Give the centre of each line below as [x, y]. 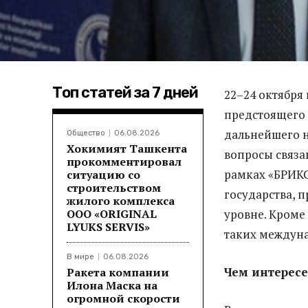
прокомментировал [124, 161]
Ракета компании [118, 272]
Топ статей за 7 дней [125, 92]
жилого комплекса [121, 200]
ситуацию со [103, 174]
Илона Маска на [112, 285]
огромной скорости [123, 298]
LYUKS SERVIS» [108, 227]
